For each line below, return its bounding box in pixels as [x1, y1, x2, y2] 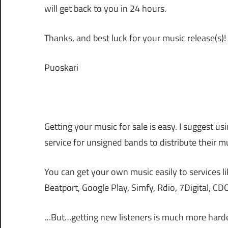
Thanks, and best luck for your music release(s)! [44, 31, 226, 45]
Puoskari [44, 60, 78, 74]
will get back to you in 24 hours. [44, 1, 166, 15]
